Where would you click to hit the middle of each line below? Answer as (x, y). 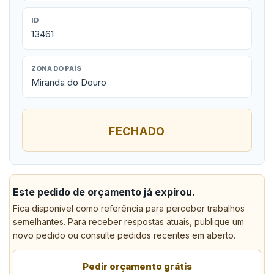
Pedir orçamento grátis (137, 266)
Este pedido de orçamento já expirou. (104, 192)
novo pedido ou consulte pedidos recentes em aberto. (124, 235)
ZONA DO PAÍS (56, 68)
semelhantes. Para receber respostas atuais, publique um (128, 222)
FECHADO (137, 131)
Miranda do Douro (69, 82)
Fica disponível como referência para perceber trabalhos (129, 208)
